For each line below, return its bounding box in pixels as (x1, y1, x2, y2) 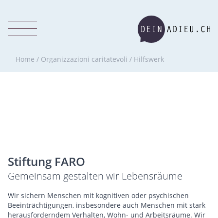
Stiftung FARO (8, 153, 85, 169)
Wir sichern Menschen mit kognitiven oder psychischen (8, 191, 189, 200)
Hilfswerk (134, 54, 164, 64)
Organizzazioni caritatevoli (41, 54, 127, 64)
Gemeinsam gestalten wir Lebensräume (8, 169, 182, 182)
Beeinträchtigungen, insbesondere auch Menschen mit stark (8, 200, 205, 210)
